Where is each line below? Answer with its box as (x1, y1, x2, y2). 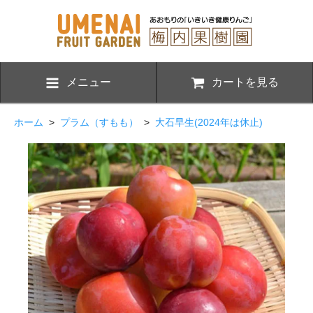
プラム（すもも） (60, 116, 138, 128)
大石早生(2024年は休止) (155, 116, 263, 128)
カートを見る (212, 75, 279, 88)
